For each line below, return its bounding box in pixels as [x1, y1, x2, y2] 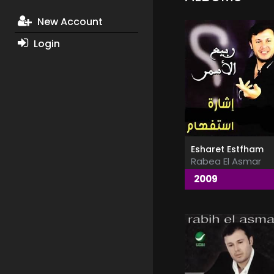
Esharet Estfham [190, 143, 264, 156]
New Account [34, 15, 103, 29]
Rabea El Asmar [190, 155, 261, 168]
